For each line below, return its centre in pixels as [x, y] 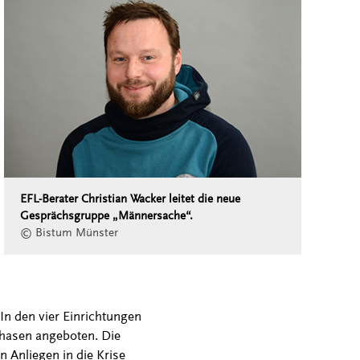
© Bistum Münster [69, 233]
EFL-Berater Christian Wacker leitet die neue [130, 199]
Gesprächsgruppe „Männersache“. [106, 216]
